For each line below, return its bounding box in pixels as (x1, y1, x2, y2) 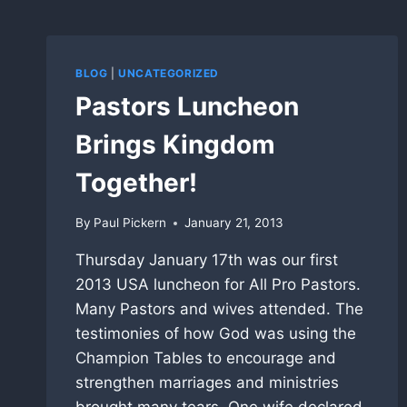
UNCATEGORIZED (118, 65, 219, 80)
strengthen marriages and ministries (75, 373, 339, 392)
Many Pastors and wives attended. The (75, 300, 363, 319)
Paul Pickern (94, 215, 167, 231)
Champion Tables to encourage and (75, 349, 336, 368)
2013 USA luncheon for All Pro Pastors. (75, 275, 361, 294)
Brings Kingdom (75, 128, 275, 160)
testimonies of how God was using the (75, 324, 356, 343)
